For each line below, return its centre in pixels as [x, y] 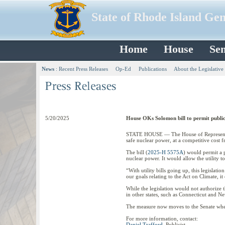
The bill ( [137, 152]
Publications [153, 69]
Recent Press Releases [83, 69]
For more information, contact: [162, 218]
